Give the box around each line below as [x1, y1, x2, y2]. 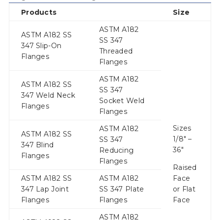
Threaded [99, 47, 133, 56]
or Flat [172, 185, 196, 194]
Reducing [99, 146, 134, 155]
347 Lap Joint [21, 185, 69, 194]
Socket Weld [99, 96, 145, 106]
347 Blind [21, 140, 54, 150]
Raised [172, 163, 197, 172]
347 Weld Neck [21, 91, 75, 100]
